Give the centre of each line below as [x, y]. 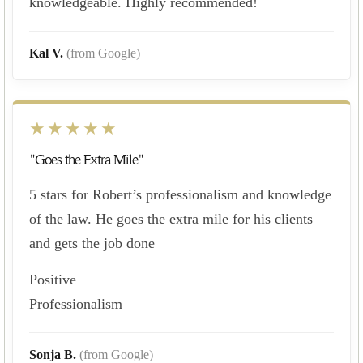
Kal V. [48, 53]
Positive [53, 279]
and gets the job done [92, 243]
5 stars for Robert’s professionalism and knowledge [180, 194]
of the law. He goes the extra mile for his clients [171, 218]
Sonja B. [54, 354]
